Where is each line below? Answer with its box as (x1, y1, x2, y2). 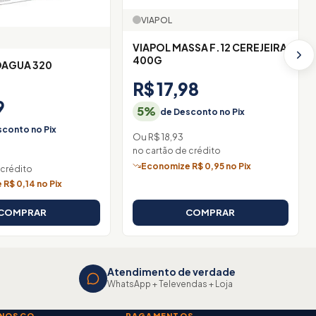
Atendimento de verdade (107, 265, 236, 279)
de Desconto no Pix (159, 106, 245, 117)
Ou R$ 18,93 (132, 131, 183, 143)
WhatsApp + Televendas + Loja (107, 279, 233, 290)
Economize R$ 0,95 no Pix (140, 160, 251, 171)
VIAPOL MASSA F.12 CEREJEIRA (132, 40, 287, 54)
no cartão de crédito (132, 145, 221, 157)
